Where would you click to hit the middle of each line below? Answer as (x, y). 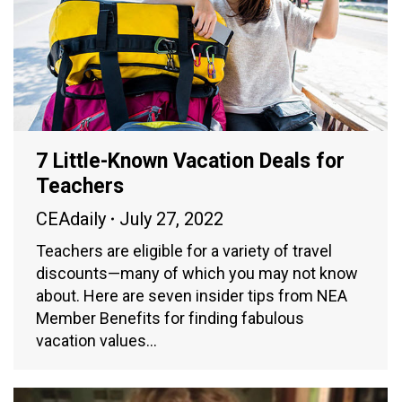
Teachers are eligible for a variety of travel (184, 250)
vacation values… (96, 340)
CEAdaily (71, 218)
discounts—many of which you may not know (197, 273)
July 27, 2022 (171, 218)
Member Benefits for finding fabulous (170, 318)
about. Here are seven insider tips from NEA (192, 295)
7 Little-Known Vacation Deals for (190, 161)
